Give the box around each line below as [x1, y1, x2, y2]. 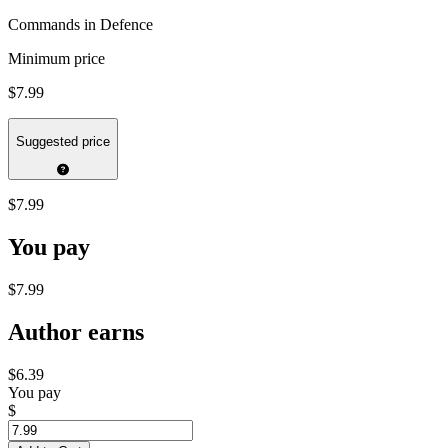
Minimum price [8, 49, 105, 67]
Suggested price [16, 134, 110, 150]
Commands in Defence [8, 15, 153, 33]
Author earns [8, 319, 144, 346]
